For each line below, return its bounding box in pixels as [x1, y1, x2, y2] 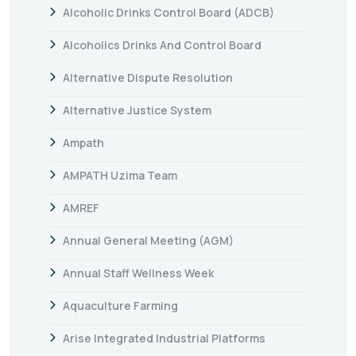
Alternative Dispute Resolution [63, 69, 233, 85]
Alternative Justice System [63, 102, 211, 118]
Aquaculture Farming [63, 297, 178, 313]
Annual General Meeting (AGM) [63, 232, 234, 248]
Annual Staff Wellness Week [63, 265, 214, 281]
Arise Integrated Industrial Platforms [63, 330, 265, 346]
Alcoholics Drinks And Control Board [63, 37, 261, 52]
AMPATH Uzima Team [63, 167, 177, 183]
